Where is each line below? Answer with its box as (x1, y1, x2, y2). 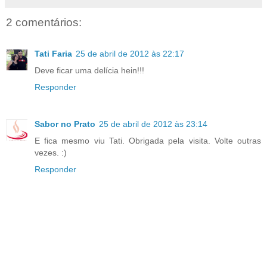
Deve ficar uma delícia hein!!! (35, 65, 144, 75)
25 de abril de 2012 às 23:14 (99, 119, 207, 129)
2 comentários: (6, 16, 82, 29)
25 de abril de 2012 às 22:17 (76, 48, 184, 58)
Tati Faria (35, 48, 72, 58)
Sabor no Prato (35, 119, 95, 129)
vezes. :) (35, 147, 67, 157)
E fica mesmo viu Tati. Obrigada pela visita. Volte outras (35, 135, 261, 145)
